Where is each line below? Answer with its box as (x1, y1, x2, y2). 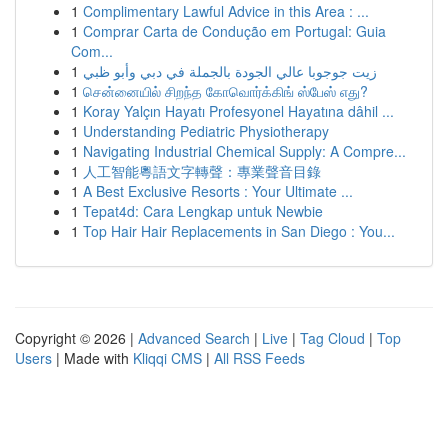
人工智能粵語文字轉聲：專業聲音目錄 (83, 161, 321, 181)
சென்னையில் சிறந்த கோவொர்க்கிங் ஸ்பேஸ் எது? (83, 81, 368, 101)
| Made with (52, 348, 133, 368)
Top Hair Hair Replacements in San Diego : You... (83, 221, 395, 241)
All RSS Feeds (214, 348, 305, 368)
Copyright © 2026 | (15, 328, 138, 348)
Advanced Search (138, 328, 250, 348)
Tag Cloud (300, 328, 365, 348)
